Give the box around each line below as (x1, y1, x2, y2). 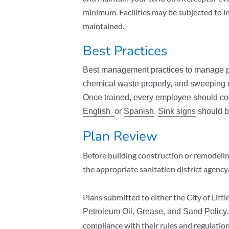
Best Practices (83, 41, 168, 60)
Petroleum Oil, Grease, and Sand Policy (83, 207, 227, 216)
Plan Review (83, 127, 157, 145)
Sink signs (158, 106, 196, 116)
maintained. (83, 20, 124, 31)
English (83, 106, 114, 116)
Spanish (124, 106, 154, 116)
